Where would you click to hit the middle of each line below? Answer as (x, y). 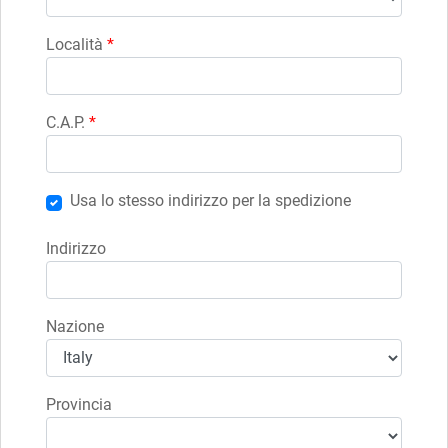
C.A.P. (67, 122)
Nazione (75, 326)
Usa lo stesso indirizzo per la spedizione (210, 200)
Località (76, 44)
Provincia (79, 404)
